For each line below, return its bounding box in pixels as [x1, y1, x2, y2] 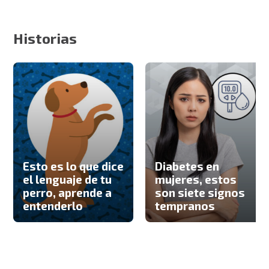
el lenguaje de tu [23, 172, 112, 187]
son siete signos [155, 186, 246, 200]
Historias [13, 29, 77, 47]
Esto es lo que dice [23, 159, 124, 174]
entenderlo [23, 199, 83, 213]
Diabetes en [155, 159, 220, 174]
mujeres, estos [155, 172, 237, 187]
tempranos [155, 199, 216, 213]
